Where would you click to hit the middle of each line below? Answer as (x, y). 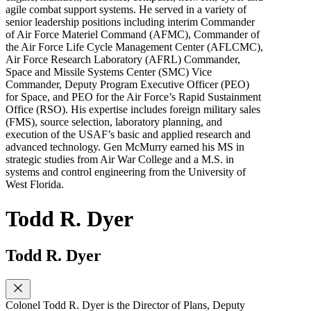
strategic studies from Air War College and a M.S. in (120, 160)
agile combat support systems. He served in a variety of (126, 10)
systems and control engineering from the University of (126, 172)
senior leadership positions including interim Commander (130, 22)
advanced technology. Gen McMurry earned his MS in (125, 147)
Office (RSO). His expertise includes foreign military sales (133, 110)
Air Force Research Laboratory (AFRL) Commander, (123, 60)
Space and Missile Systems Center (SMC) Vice (109, 72)
